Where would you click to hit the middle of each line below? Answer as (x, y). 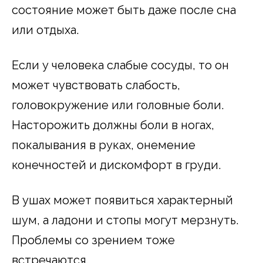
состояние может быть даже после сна (124, 10)
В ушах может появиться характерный (122, 200)
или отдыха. (45, 30)
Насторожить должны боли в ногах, (113, 125)
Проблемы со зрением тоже (93, 240)
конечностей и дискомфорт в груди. (116, 165)
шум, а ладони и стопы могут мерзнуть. (125, 220)
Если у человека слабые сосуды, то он (120, 65)
